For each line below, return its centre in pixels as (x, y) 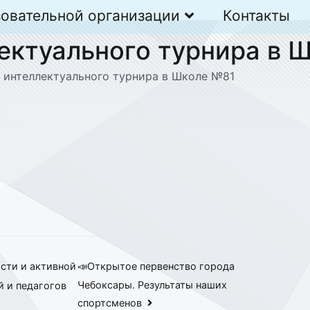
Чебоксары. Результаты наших (153, 284)
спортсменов (110, 302)
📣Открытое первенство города (156, 266)
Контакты (257, 16)
